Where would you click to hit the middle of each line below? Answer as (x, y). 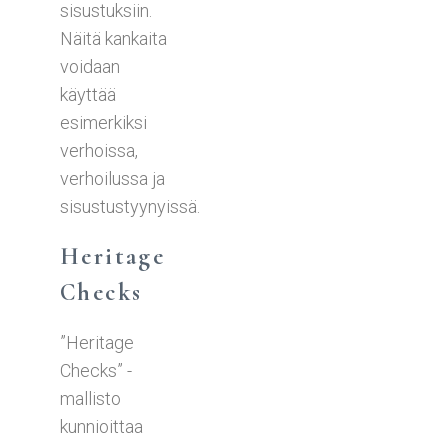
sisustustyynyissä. (130, 206)
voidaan (90, 66)
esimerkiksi (103, 122)
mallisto (90, 398)
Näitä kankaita (113, 38)
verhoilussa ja (112, 178)
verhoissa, (99, 150)
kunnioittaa (101, 426)
